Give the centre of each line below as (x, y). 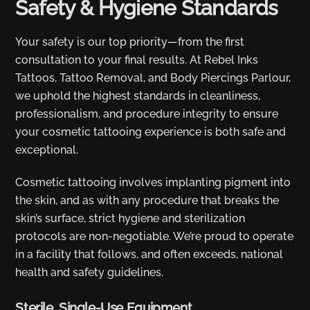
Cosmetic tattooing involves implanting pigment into (153, 183)
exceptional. (47, 150)
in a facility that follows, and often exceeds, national (149, 255)
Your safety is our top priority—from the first (130, 42)
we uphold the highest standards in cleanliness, (138, 96)
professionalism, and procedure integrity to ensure (147, 114)
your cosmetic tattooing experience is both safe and (151, 132)
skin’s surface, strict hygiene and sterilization (130, 219)
